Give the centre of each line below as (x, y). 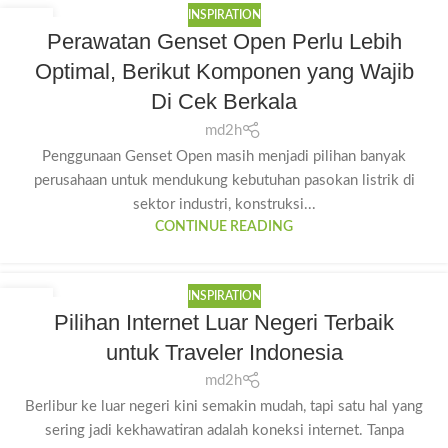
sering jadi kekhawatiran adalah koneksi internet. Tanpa (224, 430)
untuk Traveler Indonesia (224, 352)
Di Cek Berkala (224, 102)
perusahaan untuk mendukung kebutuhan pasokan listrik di (224, 180)
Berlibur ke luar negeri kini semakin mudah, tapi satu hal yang (224, 406)
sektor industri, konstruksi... (224, 204)
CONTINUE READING (224, 226)
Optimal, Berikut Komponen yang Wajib (224, 72)
